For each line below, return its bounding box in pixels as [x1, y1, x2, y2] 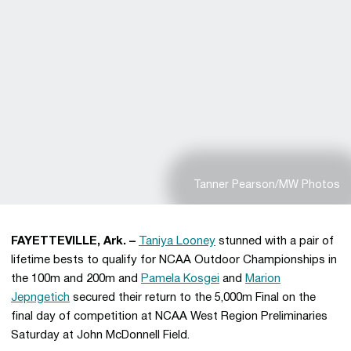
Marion [245, 273, 280, 284]
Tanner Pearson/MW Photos [194, 180, 340, 190]
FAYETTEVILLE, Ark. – [11, 236, 139, 247]
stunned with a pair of [215, 236, 334, 247]
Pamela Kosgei [141, 273, 219, 284]
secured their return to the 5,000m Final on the [70, 292, 316, 303]
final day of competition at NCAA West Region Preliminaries [11, 311, 327, 322]
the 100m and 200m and [11, 273, 141, 284]
